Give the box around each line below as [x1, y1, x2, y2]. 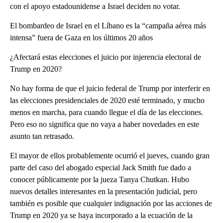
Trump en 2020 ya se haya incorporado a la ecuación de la [10, 211, 193, 220]
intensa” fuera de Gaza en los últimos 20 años [10, 33, 153, 42]
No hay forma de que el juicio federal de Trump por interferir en [10, 84, 210, 93]
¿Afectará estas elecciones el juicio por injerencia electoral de [10, 52, 201, 61]
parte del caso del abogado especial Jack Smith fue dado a [10, 163, 191, 172]
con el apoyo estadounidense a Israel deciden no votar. [10, 1, 180, 10]
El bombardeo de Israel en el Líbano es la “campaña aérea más [10, 21, 206, 30]
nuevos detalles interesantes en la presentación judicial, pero [10, 187, 197, 196]
